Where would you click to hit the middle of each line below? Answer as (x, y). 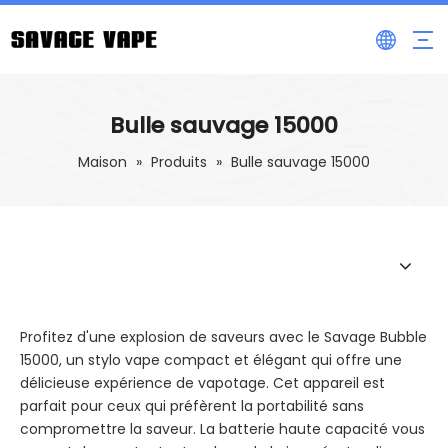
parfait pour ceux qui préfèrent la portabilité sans (192, 406)
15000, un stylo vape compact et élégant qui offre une (211, 360)
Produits (179, 162)
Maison (102, 162)
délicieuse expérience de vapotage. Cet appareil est (202, 383)
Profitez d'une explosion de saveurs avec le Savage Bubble (223, 337)
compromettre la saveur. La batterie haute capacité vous (222, 429)
